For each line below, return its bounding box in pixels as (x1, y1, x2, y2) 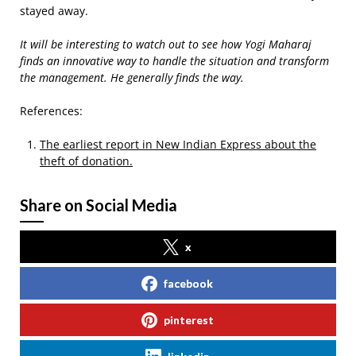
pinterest (163, 313, 214, 327)
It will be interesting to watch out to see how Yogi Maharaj (20, 37, 311, 52)
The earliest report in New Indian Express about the (40, 137, 316, 152)
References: (20, 103, 83, 118)
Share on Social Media (20, 195, 177, 215)
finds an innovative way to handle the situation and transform (20, 53, 329, 68)
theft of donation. (40, 153, 133, 168)
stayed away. (20, 3, 88, 18)
